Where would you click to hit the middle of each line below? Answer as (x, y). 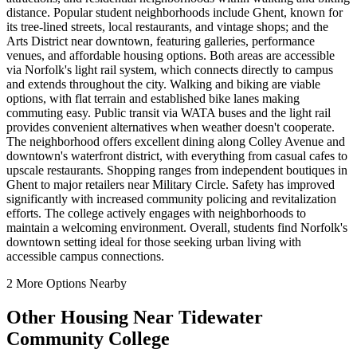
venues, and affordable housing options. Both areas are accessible (171, 56)
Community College (88, 339)
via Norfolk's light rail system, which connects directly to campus (170, 70)
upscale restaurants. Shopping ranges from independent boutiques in (177, 171)
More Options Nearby (70, 284)
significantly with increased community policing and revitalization (171, 199)
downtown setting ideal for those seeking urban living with (154, 242)
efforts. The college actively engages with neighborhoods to (156, 214)
